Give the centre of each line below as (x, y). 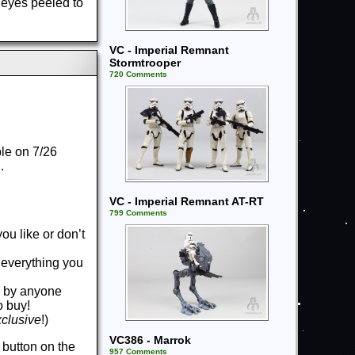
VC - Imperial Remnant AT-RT (187, 201)
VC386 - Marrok (150, 340)
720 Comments (138, 74)
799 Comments (138, 213)
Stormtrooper (145, 63)
